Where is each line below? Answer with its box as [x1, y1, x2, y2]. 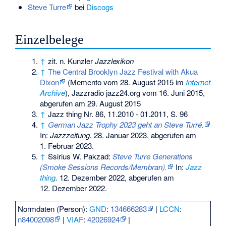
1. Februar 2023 [40, 140, 92, 151]
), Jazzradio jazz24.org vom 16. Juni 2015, [65, 87, 205, 98]
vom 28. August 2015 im [101, 76, 186, 87]
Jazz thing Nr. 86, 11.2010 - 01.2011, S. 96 [48, 108, 188, 119]
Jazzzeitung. [50, 129, 92, 140]
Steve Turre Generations [112, 150, 193, 161]
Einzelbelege [15, 32, 84, 47]
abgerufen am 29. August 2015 [40, 97, 141, 108]
